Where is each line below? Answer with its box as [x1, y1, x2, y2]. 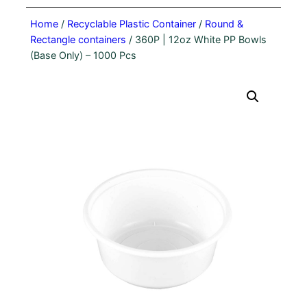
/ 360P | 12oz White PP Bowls [125, 34, 267, 45]
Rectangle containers [29, 34, 126, 45]
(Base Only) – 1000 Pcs [29, 49, 136, 61]
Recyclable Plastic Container [66, 18, 196, 29]
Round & [204, 18, 243, 29]
